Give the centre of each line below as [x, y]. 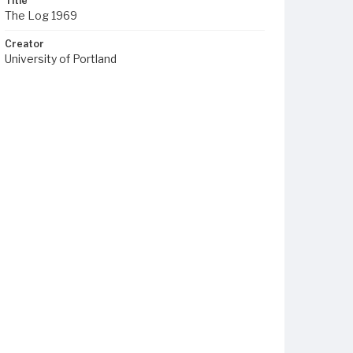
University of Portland [61, 59]
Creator [24, 44]
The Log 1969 [41, 15]
